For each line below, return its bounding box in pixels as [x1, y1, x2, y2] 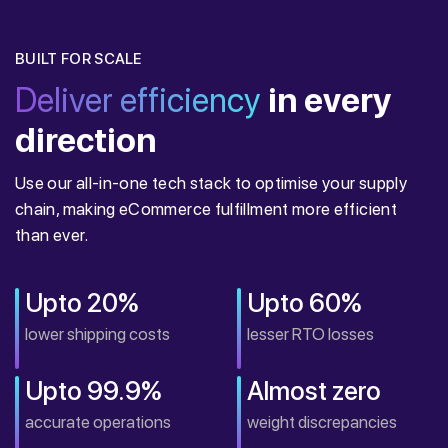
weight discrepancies [246, 412, 397, 432]
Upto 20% [25, 287, 138, 318]
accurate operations [25, 412, 171, 432]
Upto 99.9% [25, 375, 161, 406]
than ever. [15, 225, 89, 245]
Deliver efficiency [15, 80, 268, 120]
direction [15, 120, 156, 160]
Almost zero [246, 375, 381, 406]
